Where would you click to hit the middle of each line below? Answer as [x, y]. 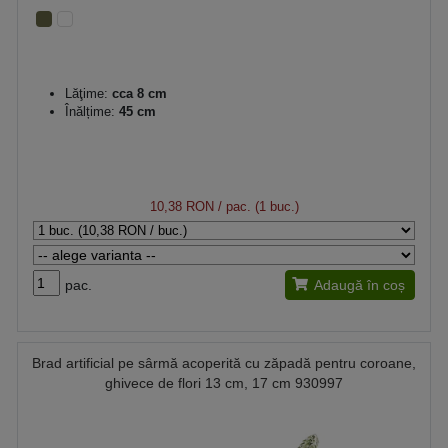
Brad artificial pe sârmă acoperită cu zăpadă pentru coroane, [224, 362]
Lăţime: [86, 93]
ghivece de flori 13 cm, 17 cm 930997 [224, 382]
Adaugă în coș [359, 284]
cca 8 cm [137, 93]
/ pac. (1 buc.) [256, 206]
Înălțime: [90, 111]
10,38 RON [181, 206]
